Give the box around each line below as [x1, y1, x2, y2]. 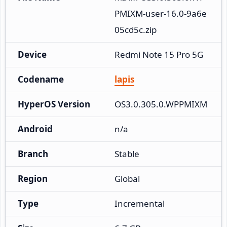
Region [18, 172, 48, 184]
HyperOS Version [18, 98, 90, 110]
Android [18, 123, 53, 135]
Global [115, 172, 140, 184]
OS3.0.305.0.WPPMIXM [115, 98, 207, 110]
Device [18, 48, 47, 60]
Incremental [115, 197, 165, 209]
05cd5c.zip [115, 23, 157, 35]
